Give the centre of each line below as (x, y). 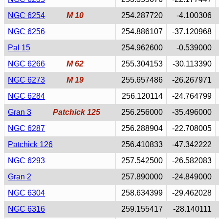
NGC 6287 (26, 128)
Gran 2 (20, 177)
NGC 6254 (26, 15)
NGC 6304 (26, 193)
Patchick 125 (77, 112)
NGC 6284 (26, 96)
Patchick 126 (30, 144)
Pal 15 (19, 48)
